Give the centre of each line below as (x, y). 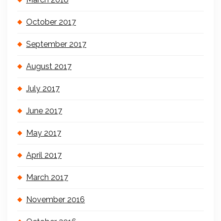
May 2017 (44, 133)
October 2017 (51, 22)
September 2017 (56, 44)
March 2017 (47, 177)
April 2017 (44, 155)
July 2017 (43, 88)
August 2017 (49, 66)
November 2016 (55, 199)
